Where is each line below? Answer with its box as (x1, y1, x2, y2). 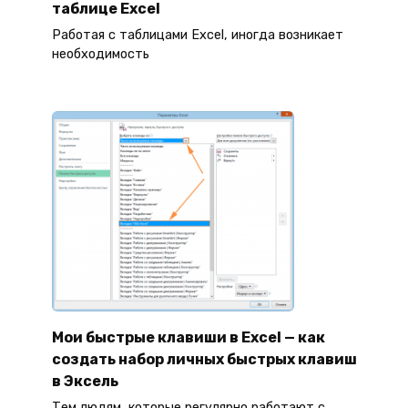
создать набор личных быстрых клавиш (51, 350, 357, 368)
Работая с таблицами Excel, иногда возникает (51, 27, 343, 44)
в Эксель (51, 372, 118, 390)
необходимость (51, 46, 149, 63)
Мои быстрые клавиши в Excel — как (51, 328, 325, 346)
